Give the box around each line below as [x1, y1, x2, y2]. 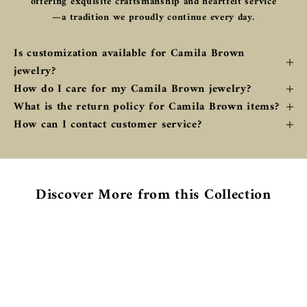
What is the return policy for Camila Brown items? [14, 97, 280, 116]
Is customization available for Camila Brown [14, 43, 245, 63]
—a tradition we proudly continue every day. [52, 8, 255, 26]
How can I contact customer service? [14, 114, 202, 134]
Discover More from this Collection [36, 182, 271, 208]
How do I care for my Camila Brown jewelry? [14, 79, 251, 99]
